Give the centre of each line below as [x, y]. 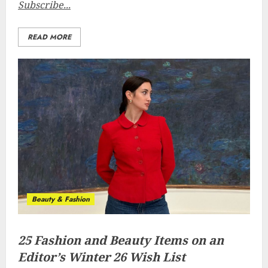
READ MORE [49, 37]
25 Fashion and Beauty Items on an [121, 240]
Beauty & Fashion [61, 199]
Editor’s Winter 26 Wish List [102, 257]
